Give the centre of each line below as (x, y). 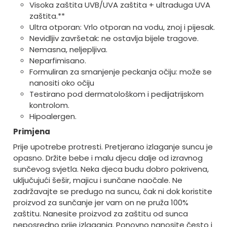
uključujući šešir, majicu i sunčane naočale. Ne (98, 180)
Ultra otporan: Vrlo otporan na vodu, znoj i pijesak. (122, 27)
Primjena (31, 131)
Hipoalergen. (53, 116)
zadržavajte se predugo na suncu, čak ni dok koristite (112, 191)
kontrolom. (49, 105)
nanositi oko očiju (62, 83)
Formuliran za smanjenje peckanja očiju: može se (120, 71)
